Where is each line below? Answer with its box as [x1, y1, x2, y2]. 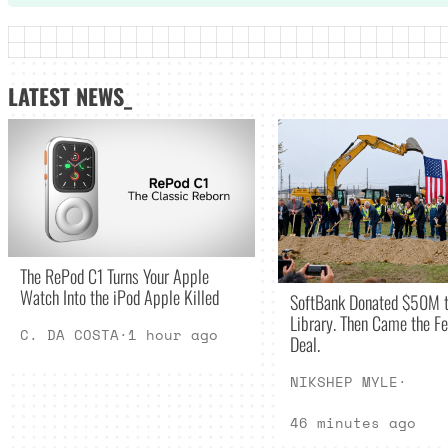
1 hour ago [127, 324, 218, 346]
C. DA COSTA [19, 324, 119, 346]
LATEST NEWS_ [8, 79, 132, 112]
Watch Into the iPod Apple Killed [19, 283, 219, 311]
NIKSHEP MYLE [289, 371, 398, 393]
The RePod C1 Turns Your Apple [19, 262, 209, 290]
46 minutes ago [289, 412, 416, 434]
